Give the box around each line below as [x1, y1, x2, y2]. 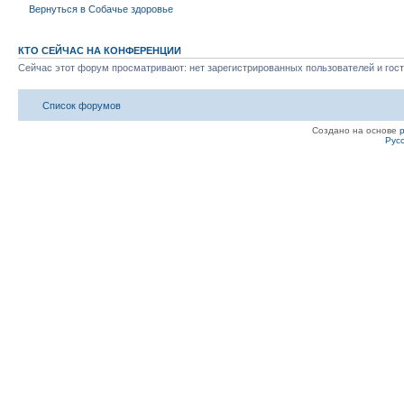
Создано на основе [311, 124, 399, 135]
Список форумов [42, 99, 121, 111]
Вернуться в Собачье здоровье [29, 3, 173, 14]
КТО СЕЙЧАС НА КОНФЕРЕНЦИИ [18, 45, 181, 57]
